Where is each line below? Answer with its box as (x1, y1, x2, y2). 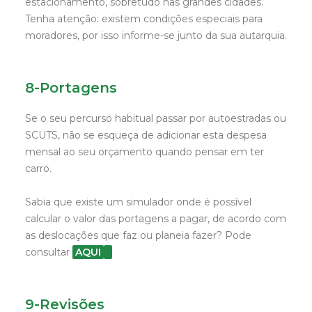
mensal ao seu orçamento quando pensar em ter (25, 146, 264, 158)
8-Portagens (25, 79, 117, 96)
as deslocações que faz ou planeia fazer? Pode (25, 229, 251, 242)
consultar (25, 246, 72, 258)
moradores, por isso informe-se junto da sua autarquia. (25, 29, 287, 42)
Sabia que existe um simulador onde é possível (25, 196, 251, 208)
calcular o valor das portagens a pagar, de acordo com (25, 212, 286, 225)
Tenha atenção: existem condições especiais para (25, 13, 263, 25)
